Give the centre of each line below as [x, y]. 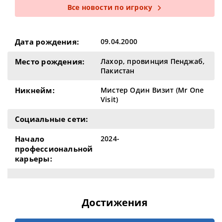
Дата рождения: [47, 42]
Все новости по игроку [110, 7]
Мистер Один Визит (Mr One [152, 90]
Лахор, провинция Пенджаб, [153, 61]
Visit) [110, 99]
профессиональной [54, 149]
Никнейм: [35, 90]
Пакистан [118, 71]
